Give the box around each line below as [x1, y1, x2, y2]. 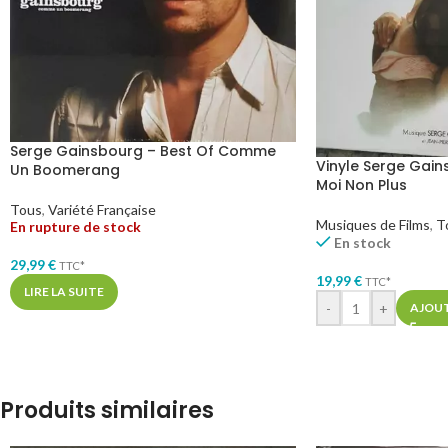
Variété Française [48, 200, 156, 218]
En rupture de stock [10, 217, 141, 235]
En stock [333, 234, 391, 252]
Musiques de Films [315, 216, 430, 234]
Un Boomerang [10, 159, 120, 180]
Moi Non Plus [315, 175, 407, 196]
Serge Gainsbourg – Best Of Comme [10, 140, 276, 161]
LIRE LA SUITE [24, 283, 104, 299]
